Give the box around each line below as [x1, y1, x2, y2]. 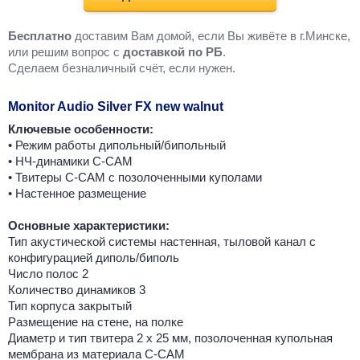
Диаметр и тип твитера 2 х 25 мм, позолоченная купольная [8, 331, 333, 346]
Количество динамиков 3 [8, 283, 145, 297]
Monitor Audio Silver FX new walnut [8, 100, 223, 114]
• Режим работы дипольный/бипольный [8, 138, 226, 153]
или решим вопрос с [8, 45, 123, 59]
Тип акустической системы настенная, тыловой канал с [8, 235, 316, 249]
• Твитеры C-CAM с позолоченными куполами [8, 170, 262, 185]
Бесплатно [8, 29, 72, 43]
